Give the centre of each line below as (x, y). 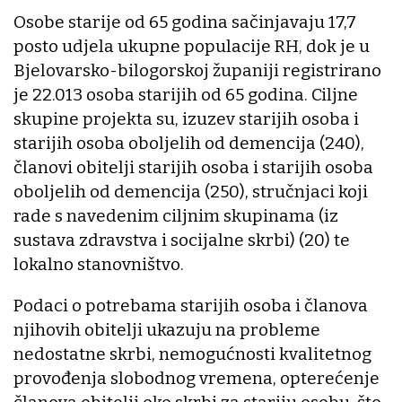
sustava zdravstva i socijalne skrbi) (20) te (182, 240)
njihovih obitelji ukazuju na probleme (167, 329)
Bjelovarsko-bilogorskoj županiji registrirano (197, 70)
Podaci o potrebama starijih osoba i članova (191, 305)
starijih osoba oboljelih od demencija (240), (191, 143)
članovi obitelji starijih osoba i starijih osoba (193, 167)
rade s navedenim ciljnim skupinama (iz (176, 215)
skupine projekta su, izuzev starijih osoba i (186, 118)
